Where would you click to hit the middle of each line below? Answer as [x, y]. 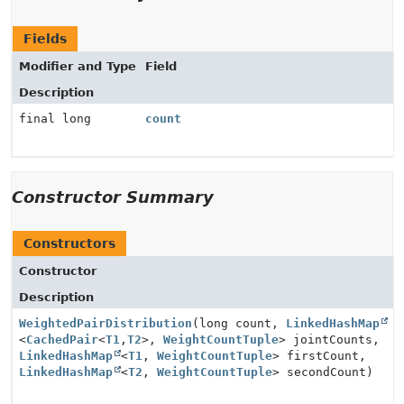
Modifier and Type [78, 66]
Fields [45, 39]
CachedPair [62, 340]
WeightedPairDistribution [106, 323]
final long [55, 119]
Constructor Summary [113, 197]
